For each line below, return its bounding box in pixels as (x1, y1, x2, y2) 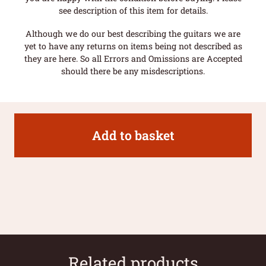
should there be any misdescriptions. (61, 65, 205, 77)
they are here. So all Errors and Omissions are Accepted (24, 53, 242, 65)
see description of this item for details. (58, 4, 208, 16)
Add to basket (91, 126, 175, 144)
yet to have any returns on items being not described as (24, 40, 242, 52)
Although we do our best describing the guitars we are (26, 28, 240, 40)
